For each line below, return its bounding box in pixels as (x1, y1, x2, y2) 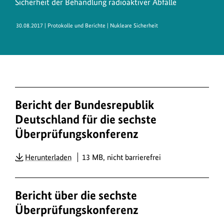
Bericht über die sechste (15, 187, 137, 202)
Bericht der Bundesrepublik (15, 97, 154, 112)
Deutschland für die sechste (15, 112, 156, 127)
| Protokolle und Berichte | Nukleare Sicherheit (43, 22, 158, 29)
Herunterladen (25, 152, 71, 162)
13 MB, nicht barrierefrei (82, 152, 161, 162)
